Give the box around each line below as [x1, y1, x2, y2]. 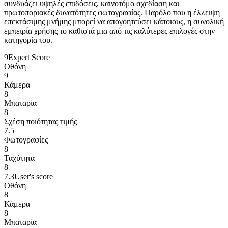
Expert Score [8, 53, 50, 62]
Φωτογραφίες [4, 135, 48, 144]
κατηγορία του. [4, 36, 52, 44]
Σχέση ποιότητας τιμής [4, 117, 77, 126]
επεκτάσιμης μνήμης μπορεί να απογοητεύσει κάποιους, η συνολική [4, 17, 224, 26]
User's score [14, 172, 53, 181]
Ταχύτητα [4, 154, 35, 162]
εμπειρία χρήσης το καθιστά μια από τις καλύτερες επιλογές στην [4, 26, 215, 35]
